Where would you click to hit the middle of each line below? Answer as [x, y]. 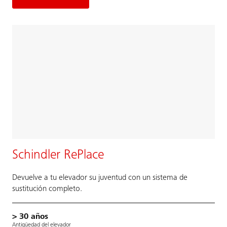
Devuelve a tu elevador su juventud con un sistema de [100, 178]
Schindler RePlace [58, 155]
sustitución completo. [47, 189]
